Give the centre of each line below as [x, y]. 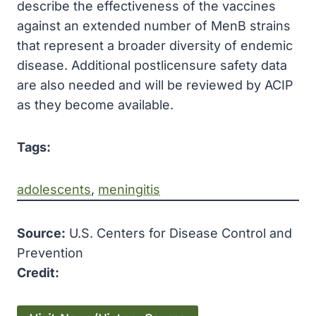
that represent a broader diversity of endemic [155, 45]
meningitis [129, 189]
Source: [41, 233]
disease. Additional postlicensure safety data [152, 65]
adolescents [54, 189]
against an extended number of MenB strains [154, 26]
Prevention [50, 253]
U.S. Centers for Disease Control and [179, 233]
